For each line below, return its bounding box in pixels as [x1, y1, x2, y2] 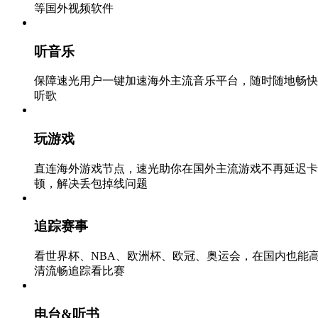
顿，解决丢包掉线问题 [34, 177, 148, 190]
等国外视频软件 [34, 1, 114, 14]
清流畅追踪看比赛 [34, 265, 125, 278]
